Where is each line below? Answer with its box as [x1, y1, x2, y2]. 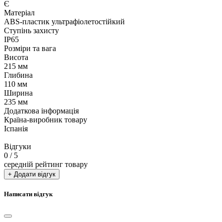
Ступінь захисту [4, 26, 59, 35]
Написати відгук [4, 190, 53, 198]
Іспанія [4, 124, 28, 133]
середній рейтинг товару [4, 160, 88, 168]
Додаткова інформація [4, 106, 79, 115]
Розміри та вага [4, 44, 56, 53]
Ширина [4, 88, 33, 97]
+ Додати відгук [8, 170, 55, 178]
